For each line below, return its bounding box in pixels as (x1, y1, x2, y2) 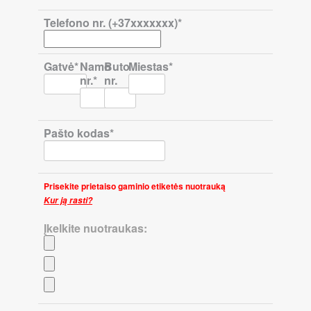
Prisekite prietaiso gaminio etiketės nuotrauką (44, 180, 226, 192)
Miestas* (128, 58, 174, 74)
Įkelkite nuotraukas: (44, 220, 147, 236)
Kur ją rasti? (44, 194, 92, 206)
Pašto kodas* (44, 125, 114, 141)
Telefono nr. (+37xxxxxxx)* (44, 15, 182, 31)
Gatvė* (44, 58, 78, 74)
